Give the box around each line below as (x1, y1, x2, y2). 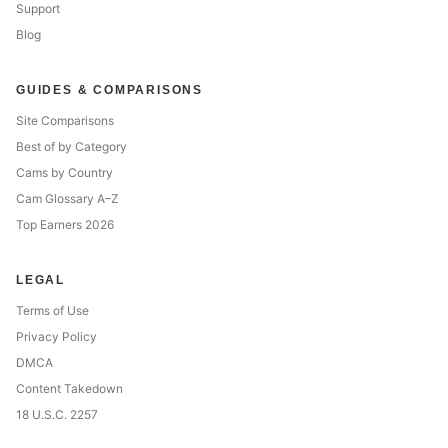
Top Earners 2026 (16, 217, 114, 232)
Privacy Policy (16, 329, 97, 344)
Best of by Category (16, 139, 127, 154)
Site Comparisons (16, 113, 114, 128)
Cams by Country (16, 165, 113, 180)
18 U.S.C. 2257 (16, 407, 98, 422)
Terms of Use (16, 303, 89, 318)
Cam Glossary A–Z (16, 191, 119, 206)
